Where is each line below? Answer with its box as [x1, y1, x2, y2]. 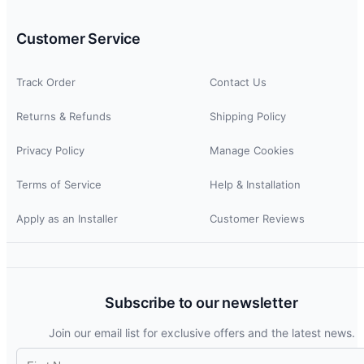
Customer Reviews [210, 211, 305, 225]
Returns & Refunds [16, 109, 111, 123]
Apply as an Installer [16, 211, 118, 225]
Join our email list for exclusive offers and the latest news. [48, 325, 355, 340]
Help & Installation [210, 177, 301, 191]
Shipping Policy [210, 109, 286, 123]
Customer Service [16, 29, 141, 47]
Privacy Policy [16, 143, 84, 157]
